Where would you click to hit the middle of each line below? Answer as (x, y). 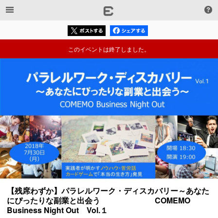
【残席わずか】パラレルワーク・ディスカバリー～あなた (108, 191)
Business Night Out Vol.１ (57, 210)
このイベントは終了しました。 (109, 49)
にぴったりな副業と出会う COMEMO (99, 200)
